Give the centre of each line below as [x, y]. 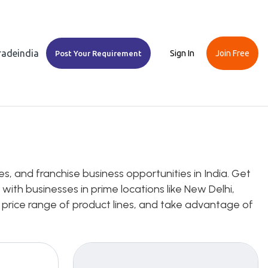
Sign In [182, 53]
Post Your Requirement [99, 53]
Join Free [232, 53]
